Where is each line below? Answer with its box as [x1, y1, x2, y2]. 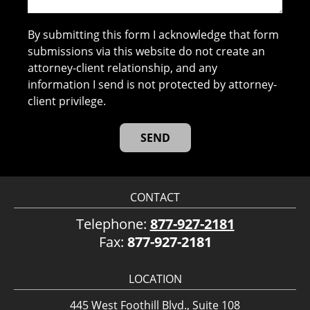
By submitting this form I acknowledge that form [28, 26, 280, 42]
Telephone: [75, 214, 150, 233]
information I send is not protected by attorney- [28, 76, 277, 92]
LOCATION [128, 271, 182, 286]
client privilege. [28, 93, 107, 109]
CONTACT [130, 189, 180, 205]
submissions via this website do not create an [28, 43, 266, 59]
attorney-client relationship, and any [28, 60, 218, 75]
